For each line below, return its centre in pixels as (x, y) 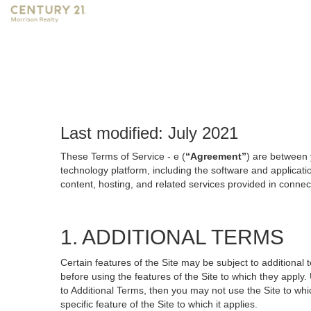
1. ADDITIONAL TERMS (172, 237)
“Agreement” (216, 156)
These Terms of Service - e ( (123, 156)
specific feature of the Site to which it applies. (159, 304)
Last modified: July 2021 (149, 133)
